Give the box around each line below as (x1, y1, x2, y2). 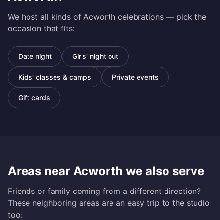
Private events (112, 73, 159, 81)
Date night (18, 52, 52, 60)
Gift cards (18, 93, 50, 102)
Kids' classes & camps (18, 73, 91, 81)
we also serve (123, 164, 204, 178)
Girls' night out (72, 52, 118, 60)
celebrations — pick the (115, 12, 206, 22)
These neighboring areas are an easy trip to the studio (8, 198, 210, 208)
